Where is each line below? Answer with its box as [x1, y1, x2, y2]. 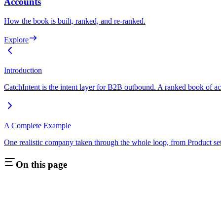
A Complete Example [4, 121, 71, 130]
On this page [16, 159, 67, 170]
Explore [4, 35, 29, 44]
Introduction [4, 66, 42, 74]
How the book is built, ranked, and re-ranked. [4, 16, 146, 25]
